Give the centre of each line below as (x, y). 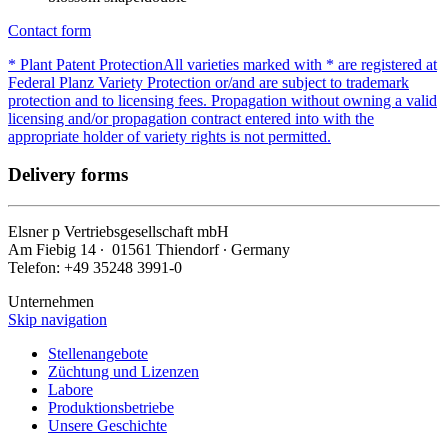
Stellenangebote (98, 353)
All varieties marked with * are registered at (300, 64)
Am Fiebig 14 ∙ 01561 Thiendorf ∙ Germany (149, 249)
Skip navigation (57, 319)
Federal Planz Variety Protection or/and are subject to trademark (208, 82)
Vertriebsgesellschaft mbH (144, 231)
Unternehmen (51, 301)
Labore (70, 389)
